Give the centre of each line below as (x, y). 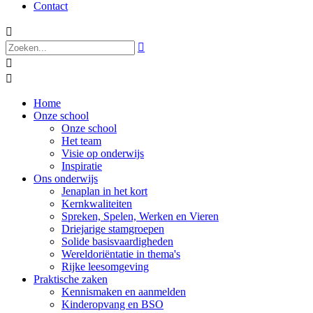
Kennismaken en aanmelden (124, 292)
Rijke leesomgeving (105, 267)
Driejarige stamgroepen (113, 229)
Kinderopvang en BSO (112, 304)
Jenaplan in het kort (104, 191)
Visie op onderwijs (103, 153)
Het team (81, 141)
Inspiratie (82, 166)
